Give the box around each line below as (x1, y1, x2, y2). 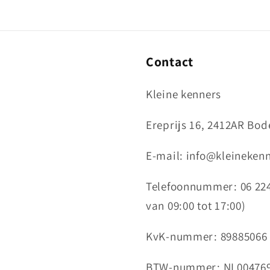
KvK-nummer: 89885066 (146, 228, 268, 245)
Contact (146, 52, 194, 70)
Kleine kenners (146, 86, 222, 102)
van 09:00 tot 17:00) (146, 198, 246, 214)
